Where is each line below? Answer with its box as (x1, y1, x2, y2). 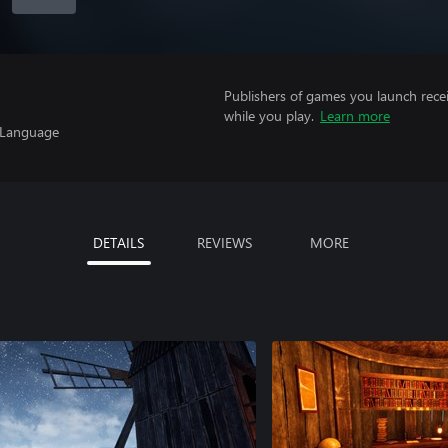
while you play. (224, 106, 314, 125)
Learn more (320, 106, 390, 125)
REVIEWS (196, 233, 252, 252)
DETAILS (93, 233, 144, 252)
